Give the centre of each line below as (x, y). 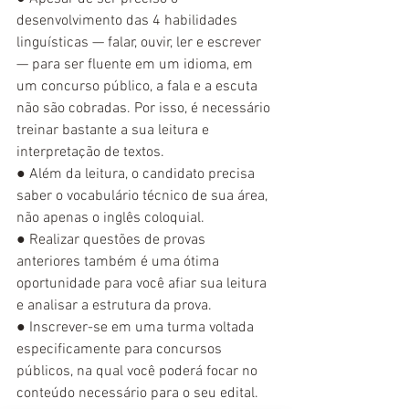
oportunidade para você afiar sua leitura (143, 283)
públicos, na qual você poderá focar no (139, 371)
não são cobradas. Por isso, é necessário (145, 108)
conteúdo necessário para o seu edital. (137, 393)
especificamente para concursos (121, 349)
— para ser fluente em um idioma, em (136, 64)
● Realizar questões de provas (113, 240)
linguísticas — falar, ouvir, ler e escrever (141, 42)
